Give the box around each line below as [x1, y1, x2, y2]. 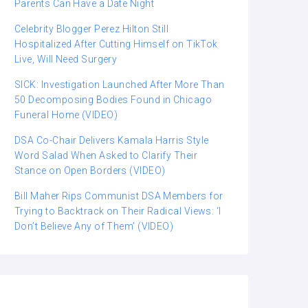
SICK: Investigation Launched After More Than [14, 78, 225, 90]
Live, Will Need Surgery [14, 53, 118, 65]
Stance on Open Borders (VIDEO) [14, 164, 166, 176]
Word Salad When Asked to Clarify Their [14, 149, 198, 161]
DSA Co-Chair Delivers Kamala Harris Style [14, 134, 209, 146]
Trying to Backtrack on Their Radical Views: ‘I [14, 205, 221, 217]
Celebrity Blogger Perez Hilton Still [14, 23, 169, 34]
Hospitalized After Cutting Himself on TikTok [14, 38, 218, 49]
